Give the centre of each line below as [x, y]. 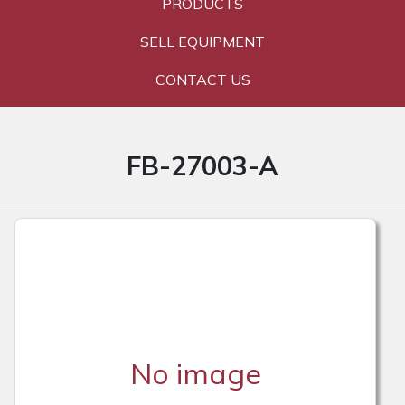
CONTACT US [202, 79]
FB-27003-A [202, 165]
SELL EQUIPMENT [202, 41]
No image [195, 374]
